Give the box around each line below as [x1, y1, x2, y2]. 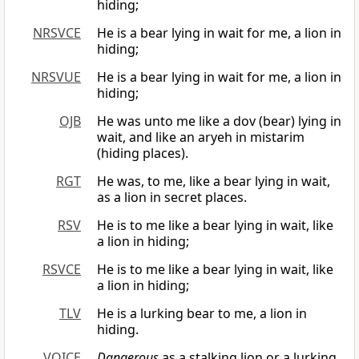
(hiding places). [97, 144, 188, 163]
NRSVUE [31, 68, 81, 87]
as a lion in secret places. [97, 188, 247, 207]
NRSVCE [33, 24, 81, 42]
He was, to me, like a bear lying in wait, [97, 172, 330, 191]
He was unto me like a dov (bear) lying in [97, 112, 341, 131]
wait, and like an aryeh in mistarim [97, 128, 305, 147]
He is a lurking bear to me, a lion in [97, 305, 307, 323]
